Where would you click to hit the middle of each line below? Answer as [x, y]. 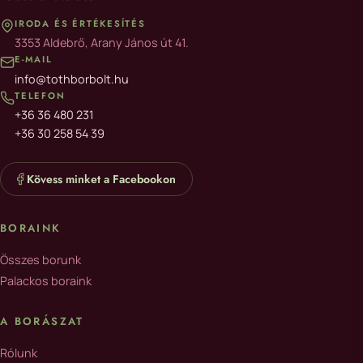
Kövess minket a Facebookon [101, 179]
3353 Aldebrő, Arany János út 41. [102, 43]
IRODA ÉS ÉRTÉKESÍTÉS [80, 24]
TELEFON [40, 95]
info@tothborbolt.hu [72, 79]
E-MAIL [34, 60]
